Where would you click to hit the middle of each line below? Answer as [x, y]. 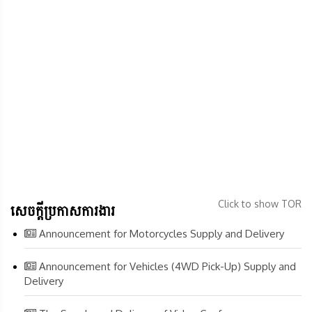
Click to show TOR [260, 204]
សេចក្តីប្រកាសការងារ [63, 210]
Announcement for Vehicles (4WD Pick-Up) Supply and [166, 266]
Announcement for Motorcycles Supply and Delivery [160, 234]
